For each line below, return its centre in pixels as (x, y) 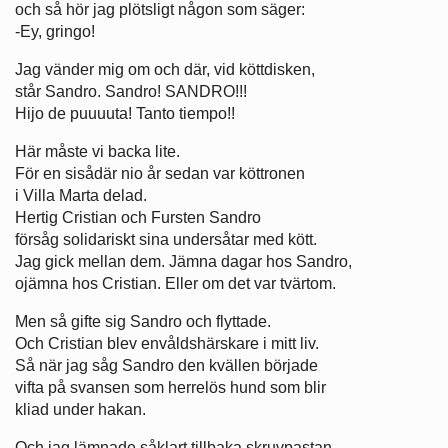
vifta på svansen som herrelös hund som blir (170, 387)
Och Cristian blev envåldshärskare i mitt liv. (167, 343)
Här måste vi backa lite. (97, 151)
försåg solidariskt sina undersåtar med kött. (166, 239)
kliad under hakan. (80, 409)
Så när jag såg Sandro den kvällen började (166, 365)
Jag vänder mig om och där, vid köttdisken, (165, 69)
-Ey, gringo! (55, 31)
